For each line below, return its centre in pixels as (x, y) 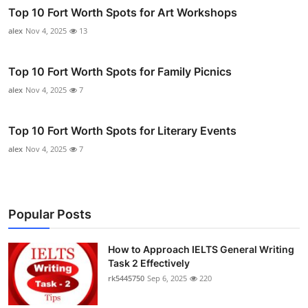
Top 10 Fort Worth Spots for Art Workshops (123, 12)
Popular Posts (50, 214)
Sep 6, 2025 (167, 278)
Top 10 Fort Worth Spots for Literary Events (122, 130)
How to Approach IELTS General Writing (201, 249)
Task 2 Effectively (149, 263)
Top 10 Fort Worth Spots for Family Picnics (120, 71)
